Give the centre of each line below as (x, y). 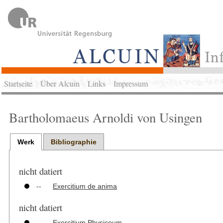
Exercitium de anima (85, 186)
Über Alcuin (60, 83)
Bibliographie (74, 142)
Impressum (130, 83)
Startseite (18, 83)
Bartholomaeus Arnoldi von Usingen (105, 117)
